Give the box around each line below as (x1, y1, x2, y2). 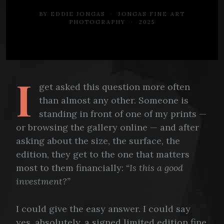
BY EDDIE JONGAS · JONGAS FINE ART (38, 10, 185, 17)
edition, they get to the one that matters (16, 148, 189, 160)
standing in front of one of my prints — (39, 107, 206, 119)
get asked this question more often (39, 80, 190, 92)
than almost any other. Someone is (39, 94, 188, 106)
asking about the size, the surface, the (16, 134, 180, 146)
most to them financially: (16, 161, 126, 173)
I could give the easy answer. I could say (16, 203, 190, 215)
